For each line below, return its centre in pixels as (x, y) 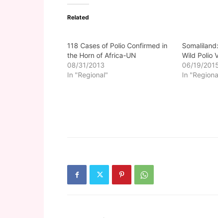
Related (78, 17)
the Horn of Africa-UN (102, 55)
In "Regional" (88, 75)
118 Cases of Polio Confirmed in (117, 45)
